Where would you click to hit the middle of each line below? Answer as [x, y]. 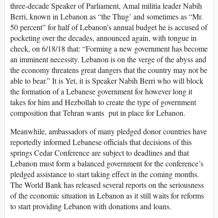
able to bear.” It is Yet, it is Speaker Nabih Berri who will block [107, 81]
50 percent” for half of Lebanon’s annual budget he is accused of [109, 27]
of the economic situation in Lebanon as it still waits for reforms [107, 196]
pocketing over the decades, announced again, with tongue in [103, 38]
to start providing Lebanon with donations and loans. [91, 206]
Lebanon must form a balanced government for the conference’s [107, 163]
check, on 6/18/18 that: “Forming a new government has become [109, 49]
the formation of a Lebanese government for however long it [101, 91]
